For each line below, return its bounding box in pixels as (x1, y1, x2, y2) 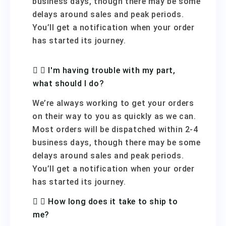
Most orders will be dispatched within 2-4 (32, 125, 198, 134)
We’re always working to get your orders (32, 98, 194, 108)
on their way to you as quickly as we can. (32, 111, 196, 121)
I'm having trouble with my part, (48, 66, 176, 75)
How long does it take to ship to (48, 197, 178, 206)
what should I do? (33, 79, 104, 88)
